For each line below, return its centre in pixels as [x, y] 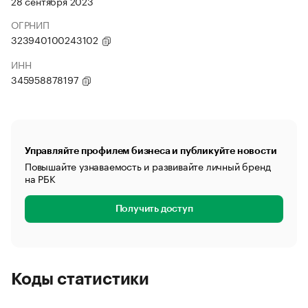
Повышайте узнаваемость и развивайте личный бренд [148, 166]
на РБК [40, 178]
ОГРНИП [30, 24]
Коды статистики [80, 279]
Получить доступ [154, 209]
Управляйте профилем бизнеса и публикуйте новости [151, 151]
